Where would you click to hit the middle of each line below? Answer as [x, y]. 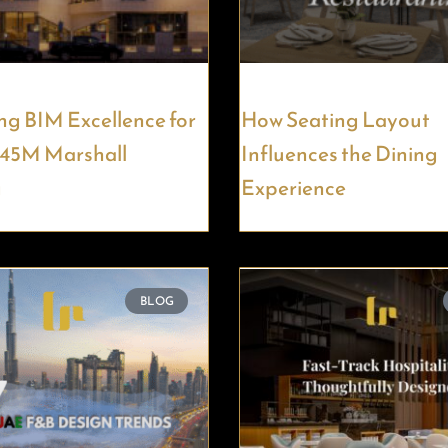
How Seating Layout [335, 119]
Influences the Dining [339, 153]
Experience [293, 187]
